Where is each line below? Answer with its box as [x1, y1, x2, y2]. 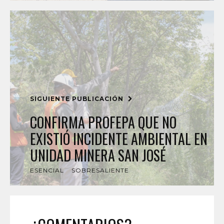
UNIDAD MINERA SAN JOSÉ [30, 145, 166, 165]
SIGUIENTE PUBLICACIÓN [30, 95, 125, 102]
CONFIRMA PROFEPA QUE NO [30, 112, 176, 132]
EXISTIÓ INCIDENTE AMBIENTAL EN [30, 128, 207, 149]
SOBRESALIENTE [71, 166, 129, 174]
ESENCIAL [30, 166, 64, 174]
